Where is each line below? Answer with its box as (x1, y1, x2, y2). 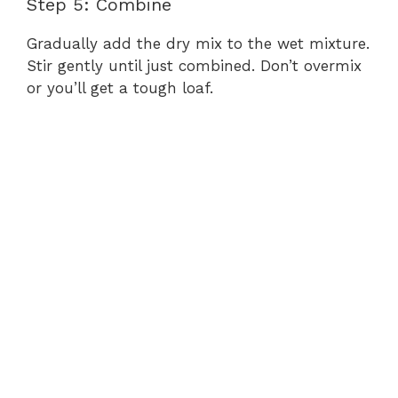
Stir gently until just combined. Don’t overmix (27, 57, 362, 76)
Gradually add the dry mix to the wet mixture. (27, 35, 370, 53)
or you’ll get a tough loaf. (27, 79, 213, 98)
